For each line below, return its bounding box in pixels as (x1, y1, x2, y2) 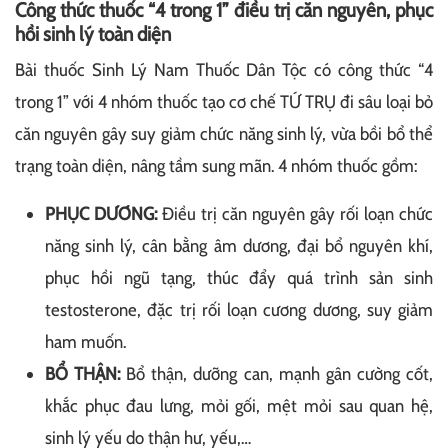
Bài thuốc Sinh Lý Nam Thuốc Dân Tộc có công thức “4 (15, 58, 433, 81)
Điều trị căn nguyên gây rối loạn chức (157, 202, 433, 225)
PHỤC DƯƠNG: (45, 202, 157, 225)
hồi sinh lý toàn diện (15, 21, 171, 46)
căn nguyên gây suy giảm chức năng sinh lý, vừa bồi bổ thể (15, 122, 433, 145)
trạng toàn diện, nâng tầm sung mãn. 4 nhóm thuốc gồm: (15, 154, 417, 177)
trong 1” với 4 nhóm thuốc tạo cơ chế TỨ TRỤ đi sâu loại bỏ (15, 90, 433, 113)
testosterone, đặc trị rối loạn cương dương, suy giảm (45, 298, 433, 321)
